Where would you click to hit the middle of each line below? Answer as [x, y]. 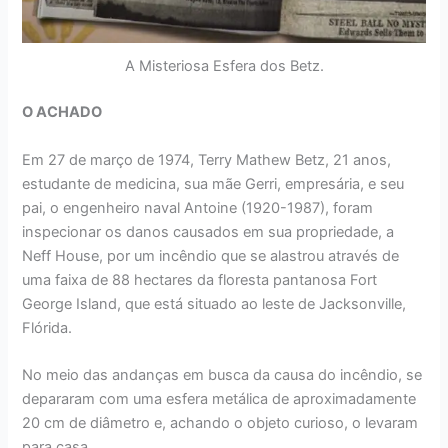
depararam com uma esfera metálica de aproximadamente [219, 398]
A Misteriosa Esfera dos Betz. [224, 66]
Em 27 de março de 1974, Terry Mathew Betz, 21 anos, [207, 159]
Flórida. [47, 327]
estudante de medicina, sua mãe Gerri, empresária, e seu [213, 183]
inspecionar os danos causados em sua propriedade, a [208, 231]
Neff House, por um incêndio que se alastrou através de [211, 255]
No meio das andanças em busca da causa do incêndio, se [222, 374]
